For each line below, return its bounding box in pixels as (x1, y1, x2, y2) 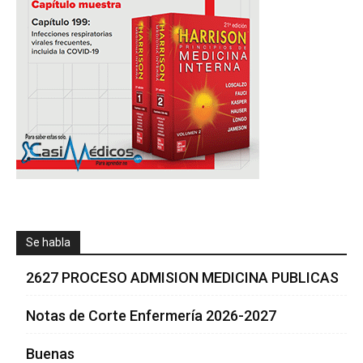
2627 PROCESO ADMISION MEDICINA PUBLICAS (26, 268, 339, 286)
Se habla (26, 235, 70, 249)
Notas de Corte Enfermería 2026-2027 (26, 306, 276, 324)
